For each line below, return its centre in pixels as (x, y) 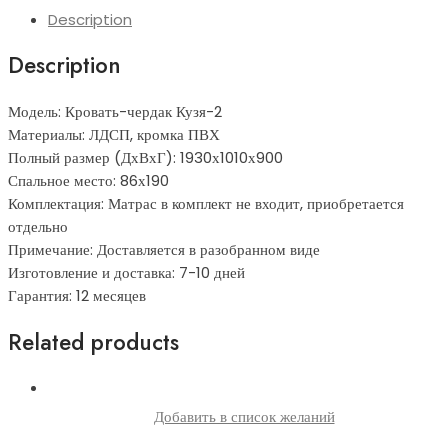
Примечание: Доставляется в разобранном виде (164, 250)
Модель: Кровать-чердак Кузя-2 (115, 112)
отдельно (38, 227)
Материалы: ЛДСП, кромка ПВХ (114, 135)
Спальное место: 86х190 (88, 181)
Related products (93, 341)
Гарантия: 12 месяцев (77, 296)
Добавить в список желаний (244, 417)
